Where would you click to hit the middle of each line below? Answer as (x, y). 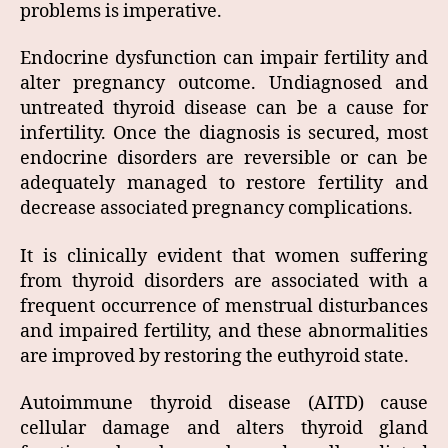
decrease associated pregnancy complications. (216, 209)
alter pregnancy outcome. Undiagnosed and (224, 84)
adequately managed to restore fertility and (224, 184)
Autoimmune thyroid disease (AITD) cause (224, 404)
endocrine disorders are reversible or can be (224, 159)
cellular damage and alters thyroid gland (224, 429)
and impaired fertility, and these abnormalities (224, 331)
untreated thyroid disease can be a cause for (224, 109)
